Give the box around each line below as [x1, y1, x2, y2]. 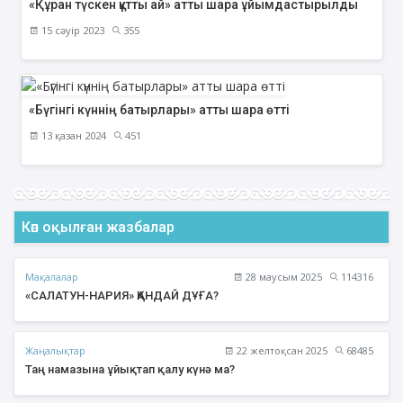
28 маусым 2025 [243, 270, 322, 284]
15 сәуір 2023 [38, 23, 104, 38]
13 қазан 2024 [38, 129, 106, 143]
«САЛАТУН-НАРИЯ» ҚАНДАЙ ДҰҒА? [25, 289, 219, 303]
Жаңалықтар [25, 343, 85, 357]
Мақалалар [25, 269, 78, 283]
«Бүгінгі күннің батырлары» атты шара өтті [28, 103, 290, 118]
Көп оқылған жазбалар [22, 219, 175, 237]
